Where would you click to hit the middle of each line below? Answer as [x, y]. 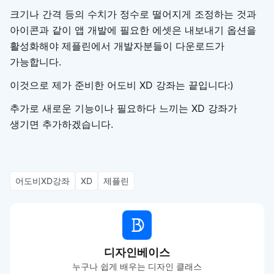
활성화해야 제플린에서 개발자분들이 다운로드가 [117, 46]
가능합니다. [35, 62]
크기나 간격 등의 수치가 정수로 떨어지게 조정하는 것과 [133, 14]
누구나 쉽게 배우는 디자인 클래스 [137, 267]
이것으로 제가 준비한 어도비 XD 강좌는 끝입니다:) [122, 85]
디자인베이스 [137, 253]
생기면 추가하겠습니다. [61, 124]
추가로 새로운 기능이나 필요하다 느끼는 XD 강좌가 [124, 109]
